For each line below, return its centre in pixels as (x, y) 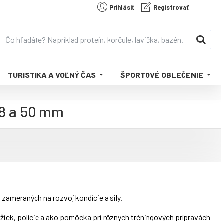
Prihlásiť (122, 7)
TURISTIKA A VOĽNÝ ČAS (52, 74)
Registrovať (171, 7)
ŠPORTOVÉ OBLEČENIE (162, 74)
